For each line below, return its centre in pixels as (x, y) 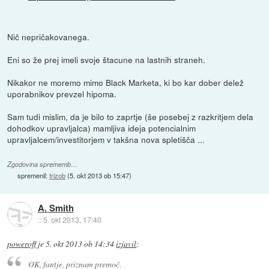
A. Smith (56, 208)
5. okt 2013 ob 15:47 (100, 176)
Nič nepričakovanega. (49, 37)
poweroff (22, 244)
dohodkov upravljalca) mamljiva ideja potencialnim (102, 128)
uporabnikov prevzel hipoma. (62, 94)
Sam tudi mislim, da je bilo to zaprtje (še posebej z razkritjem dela (131, 117)
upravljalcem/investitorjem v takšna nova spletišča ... (106, 140)
